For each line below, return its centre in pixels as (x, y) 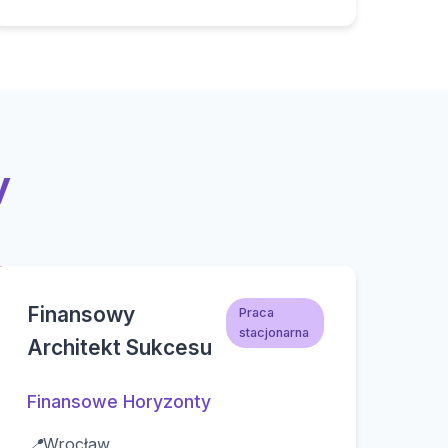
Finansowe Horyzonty (118, 401)
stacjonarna (273, 332)
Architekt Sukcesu (119, 347)
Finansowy (80, 314)
